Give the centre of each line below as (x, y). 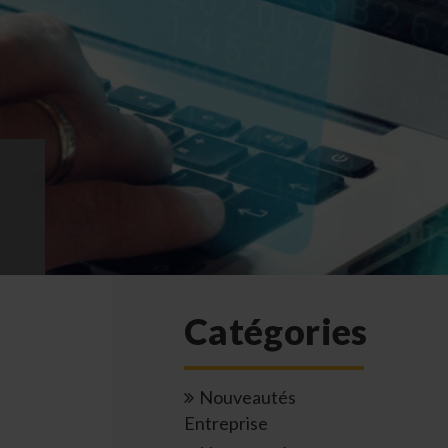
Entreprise (226, 422)
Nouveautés (248, 396)
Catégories (276, 330)
